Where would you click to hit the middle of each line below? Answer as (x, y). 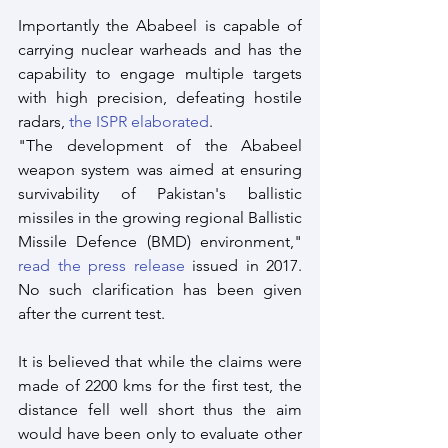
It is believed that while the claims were (160, 361)
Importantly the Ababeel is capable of (160, 25)
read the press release (101, 265)
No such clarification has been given (160, 289)
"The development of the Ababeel (160, 145)
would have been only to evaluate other (160, 433)
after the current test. (91, 313)
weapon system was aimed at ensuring (160, 169)
